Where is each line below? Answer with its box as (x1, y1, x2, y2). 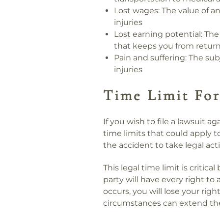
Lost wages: (114, 5, 160, 15)
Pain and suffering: (114, 53, 187, 62)
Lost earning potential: (114, 29, 203, 39)
